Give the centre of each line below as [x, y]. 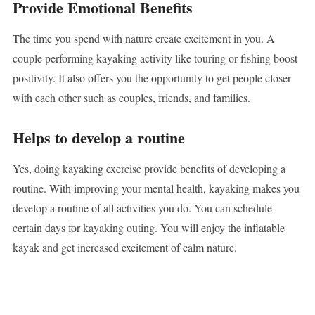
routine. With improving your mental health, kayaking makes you [156, 188]
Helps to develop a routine [98, 138]
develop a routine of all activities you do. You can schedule [142, 208]
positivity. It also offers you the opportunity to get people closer [152, 78]
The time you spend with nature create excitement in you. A [143, 39]
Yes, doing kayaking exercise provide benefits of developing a [149, 169]
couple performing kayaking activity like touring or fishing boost [155, 58]
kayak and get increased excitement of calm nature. [124, 247]
